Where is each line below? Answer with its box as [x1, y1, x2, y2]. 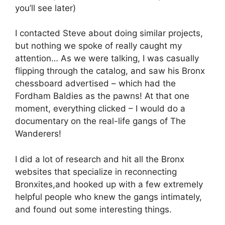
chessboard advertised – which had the [15, 78, 176, 89]
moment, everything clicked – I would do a [15, 103, 185, 114]
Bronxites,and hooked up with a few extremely [15, 179, 203, 189]
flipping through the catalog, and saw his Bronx [15, 66, 205, 76]
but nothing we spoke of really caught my [15, 41, 182, 51]
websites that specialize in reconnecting [15, 166, 177, 177]
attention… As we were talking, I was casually [15, 53, 199, 64]
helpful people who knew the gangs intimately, [15, 191, 202, 202]
